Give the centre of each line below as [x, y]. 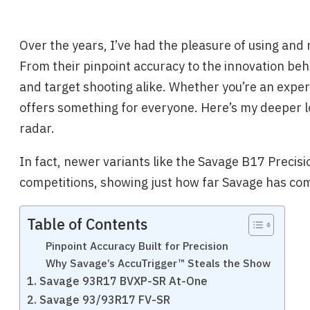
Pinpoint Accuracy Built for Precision [137, 246]
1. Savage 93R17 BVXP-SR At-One [117, 281]
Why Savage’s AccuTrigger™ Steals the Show [158, 263]
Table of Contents [87, 224]
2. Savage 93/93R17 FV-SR [100, 299]
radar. [37, 128]
